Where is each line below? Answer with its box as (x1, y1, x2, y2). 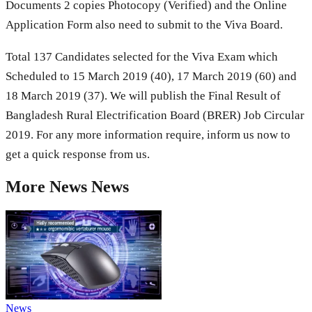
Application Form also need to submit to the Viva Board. (6, 17, 283, 31)
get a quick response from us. (6, 147, 150, 161)
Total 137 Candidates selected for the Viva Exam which (6, 49, 278, 63)
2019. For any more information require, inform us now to (6, 127, 290, 141)
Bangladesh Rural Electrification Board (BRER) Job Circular (6, 108, 304, 122)
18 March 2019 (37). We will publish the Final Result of (6, 88, 281, 102)
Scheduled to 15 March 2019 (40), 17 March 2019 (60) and (6, 69, 297, 83)
